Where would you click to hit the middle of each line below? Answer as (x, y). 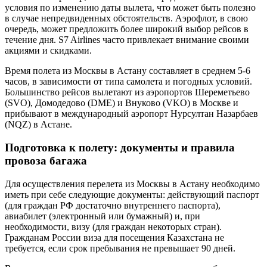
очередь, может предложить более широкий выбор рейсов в (127, 29)
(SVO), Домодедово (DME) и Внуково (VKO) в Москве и (122, 103)
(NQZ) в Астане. (38, 125)
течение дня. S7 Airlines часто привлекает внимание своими (127, 40)
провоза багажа (46, 161)
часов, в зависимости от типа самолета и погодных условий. (128, 82)
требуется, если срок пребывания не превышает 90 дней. (120, 248)
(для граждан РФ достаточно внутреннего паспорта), (113, 205)
